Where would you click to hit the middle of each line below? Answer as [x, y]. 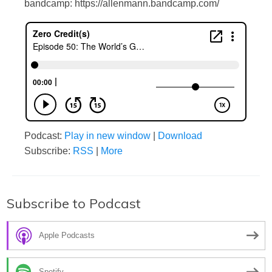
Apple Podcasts [67, 236]
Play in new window [107, 135]
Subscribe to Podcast [74, 203]
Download [180, 135]
